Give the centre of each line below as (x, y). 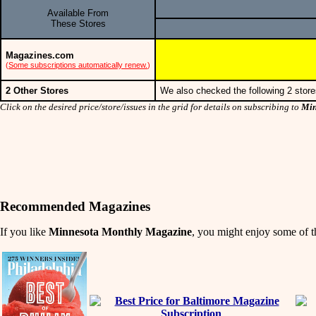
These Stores (78, 23)
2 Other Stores (37, 90)
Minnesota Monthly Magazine (120, 231)
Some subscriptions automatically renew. (78, 65)
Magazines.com (40, 55)
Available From (78, 13)
